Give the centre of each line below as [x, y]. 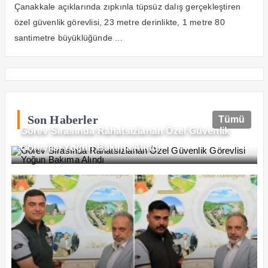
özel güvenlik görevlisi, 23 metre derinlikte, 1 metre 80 [119, 22]
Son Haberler [63, 120]
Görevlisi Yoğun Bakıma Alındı [90, 147]
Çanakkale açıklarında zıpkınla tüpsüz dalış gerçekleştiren [127, 7]
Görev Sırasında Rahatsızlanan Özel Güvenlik [125, 131]
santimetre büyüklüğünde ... [68, 38]
